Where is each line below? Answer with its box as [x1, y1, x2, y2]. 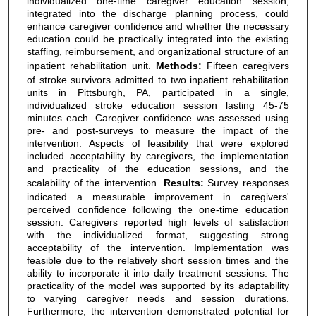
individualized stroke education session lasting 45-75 [26, 99, 289, 111]
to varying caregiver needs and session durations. [26, 292, 289, 304]
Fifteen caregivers [201, 59, 289, 71]
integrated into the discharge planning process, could [26, 7, 289, 19]
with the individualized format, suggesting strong [26, 229, 289, 241]
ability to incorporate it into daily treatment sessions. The [26, 267, 289, 279]
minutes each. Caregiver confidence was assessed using [26, 111, 289, 123]
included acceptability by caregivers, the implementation [26, 150, 289, 162]
